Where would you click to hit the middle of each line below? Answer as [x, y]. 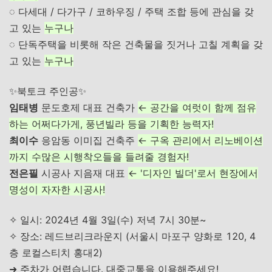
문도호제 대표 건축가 [88, 107]
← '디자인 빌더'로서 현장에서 [193, 173]
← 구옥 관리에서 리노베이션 [200, 140]
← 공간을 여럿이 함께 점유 [197, 107]
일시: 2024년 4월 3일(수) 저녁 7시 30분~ [112, 220]
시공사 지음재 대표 [83, 173]
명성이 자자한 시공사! [57, 189]
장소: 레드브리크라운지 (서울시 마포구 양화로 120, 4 [136, 236]
